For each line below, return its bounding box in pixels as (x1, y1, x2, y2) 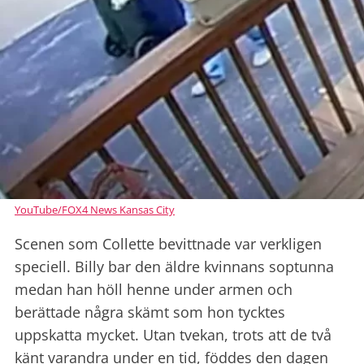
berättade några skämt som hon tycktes (15, 302, 285, 323)
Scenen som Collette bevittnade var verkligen (15, 234, 322, 254)
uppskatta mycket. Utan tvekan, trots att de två (15, 325, 331, 345)
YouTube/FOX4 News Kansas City (15, 202, 175, 218)
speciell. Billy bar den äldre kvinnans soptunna (15, 257, 334, 277)
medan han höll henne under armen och (15, 279, 292, 300)
